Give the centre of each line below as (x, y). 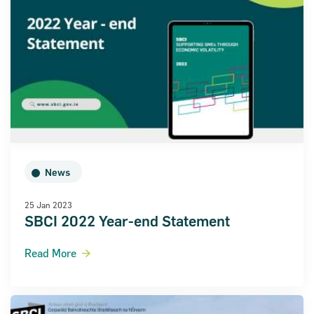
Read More (50, 253)
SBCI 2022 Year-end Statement (127, 221)
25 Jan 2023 (48, 205)
